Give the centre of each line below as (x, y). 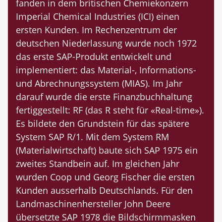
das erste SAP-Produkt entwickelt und (94, 57)
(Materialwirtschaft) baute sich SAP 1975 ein (107, 150)
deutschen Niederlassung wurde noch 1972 (106, 43)
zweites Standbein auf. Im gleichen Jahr (98, 164)
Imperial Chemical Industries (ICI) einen (98, 17)
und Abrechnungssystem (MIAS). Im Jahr (99, 83)
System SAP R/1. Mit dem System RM (92, 137)
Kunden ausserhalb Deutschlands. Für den (104, 191)
